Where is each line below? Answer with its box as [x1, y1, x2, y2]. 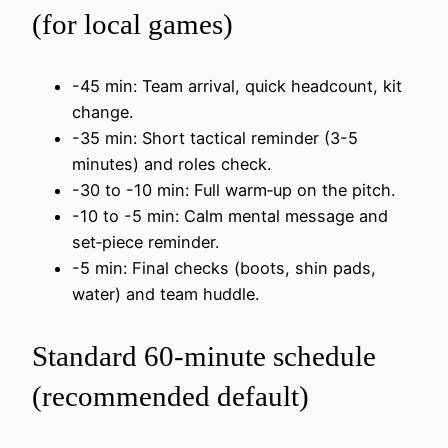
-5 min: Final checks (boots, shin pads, [72, 258, 376, 279]
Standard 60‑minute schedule [32, 340, 376, 373]
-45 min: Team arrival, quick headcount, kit [72, 76, 402, 97]
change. [72, 102, 133, 123]
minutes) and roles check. [72, 154, 271, 175]
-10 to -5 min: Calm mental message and [72, 206, 388, 227]
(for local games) [32, 8, 233, 41]
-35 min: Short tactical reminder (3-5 [72, 128, 358, 149]
